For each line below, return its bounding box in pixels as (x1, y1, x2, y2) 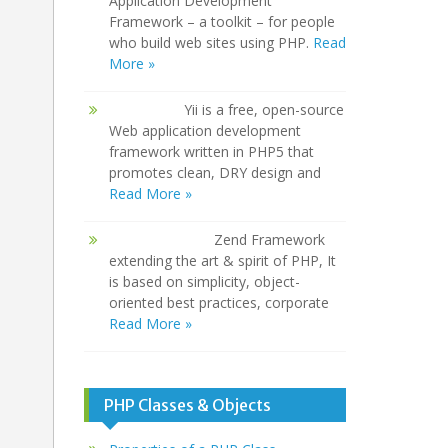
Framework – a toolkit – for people (108, 12, 335, 32)
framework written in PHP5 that (108, 142, 314, 162)
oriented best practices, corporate (108, 293, 329, 313)
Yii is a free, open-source (183, 100, 344, 120)
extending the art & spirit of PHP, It (108, 251, 336, 271)
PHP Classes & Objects (103, 395, 271, 416)
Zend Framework (213, 230, 325, 250)
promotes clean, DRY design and (108, 163, 321, 183)
